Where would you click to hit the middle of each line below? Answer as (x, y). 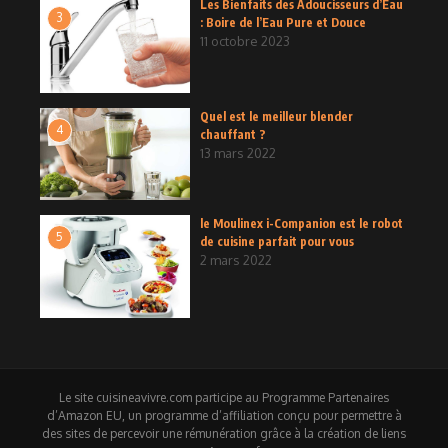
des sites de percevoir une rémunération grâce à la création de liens (224, 434)
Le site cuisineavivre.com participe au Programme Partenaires (224, 398)
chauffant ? (233, 135)
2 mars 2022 (236, 260)
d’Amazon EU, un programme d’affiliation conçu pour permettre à (224, 416)
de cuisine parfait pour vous (277, 242)
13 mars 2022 (238, 153)
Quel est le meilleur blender (276, 117)
